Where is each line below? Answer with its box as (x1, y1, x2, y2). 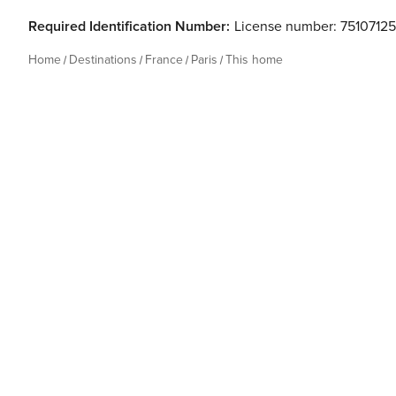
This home (225, 52, 283, 67)
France (145, 52, 183, 67)
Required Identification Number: (28, 18, 230, 35)
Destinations (69, 52, 137, 67)
